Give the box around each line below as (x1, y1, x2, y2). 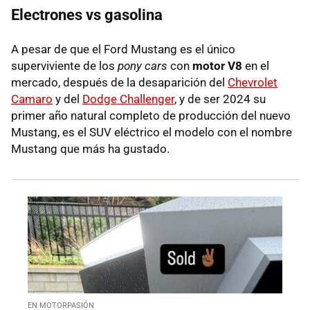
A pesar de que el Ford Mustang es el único (11, 42, 235, 56)
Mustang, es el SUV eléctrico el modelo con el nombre (11, 125, 292, 139)
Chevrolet (228, 75, 277, 89)
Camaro (11, 91, 53, 106)
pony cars (118, 58, 167, 73)
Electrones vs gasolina (11, 6, 163, 24)
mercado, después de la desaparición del (11, 75, 228, 89)
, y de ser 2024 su (174, 91, 266, 106)
